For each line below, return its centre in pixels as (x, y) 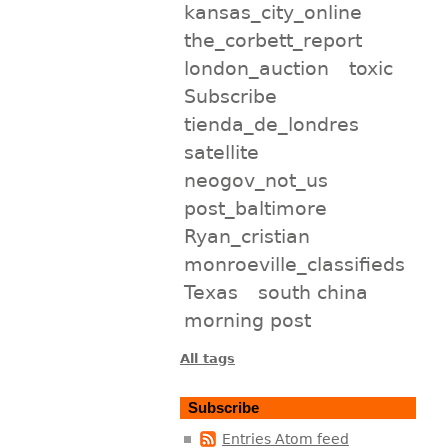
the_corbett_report (272, 39)
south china (313, 291)
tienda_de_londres (271, 123)
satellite (221, 151)
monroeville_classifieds (294, 263)
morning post (247, 319)
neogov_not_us (255, 179)
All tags (207, 358)
